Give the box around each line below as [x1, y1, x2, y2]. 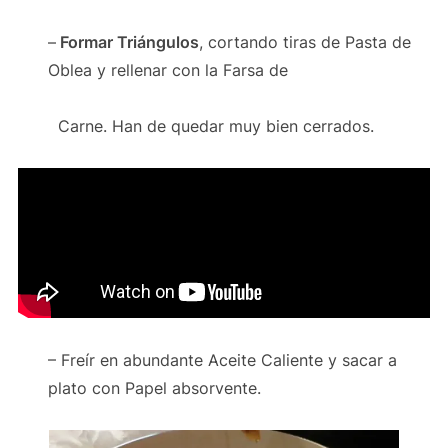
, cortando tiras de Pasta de [198, 31, 411, 52]
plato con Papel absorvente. [47, 377, 261, 398]
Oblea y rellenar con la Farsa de [47, 59, 288, 80]
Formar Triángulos [55, 31, 199, 52]
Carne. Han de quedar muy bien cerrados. [47, 115, 374, 136]
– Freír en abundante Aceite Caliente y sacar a [47, 349, 397, 370]
